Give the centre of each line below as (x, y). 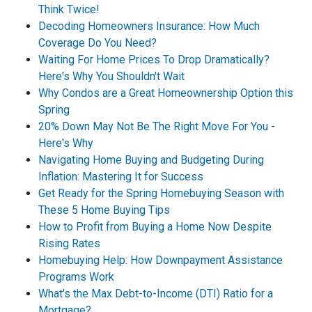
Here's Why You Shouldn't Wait (111, 76)
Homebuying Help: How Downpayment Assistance (161, 260)
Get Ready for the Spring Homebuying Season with (161, 193)
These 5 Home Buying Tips (104, 210)
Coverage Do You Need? (97, 42)
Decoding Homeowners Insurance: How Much (149, 26)
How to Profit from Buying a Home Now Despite (155, 226)
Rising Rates (69, 243)
